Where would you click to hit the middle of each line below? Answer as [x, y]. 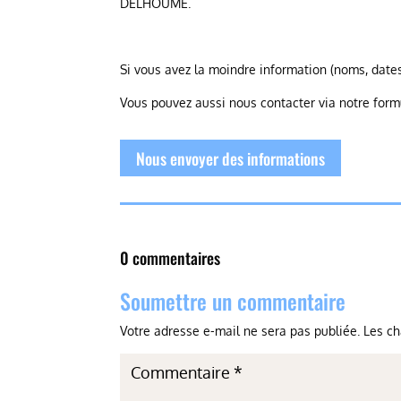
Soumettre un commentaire [233, 300]
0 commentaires [171, 257]
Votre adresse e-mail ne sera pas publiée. [240, 330]
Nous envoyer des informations [231, 158]
